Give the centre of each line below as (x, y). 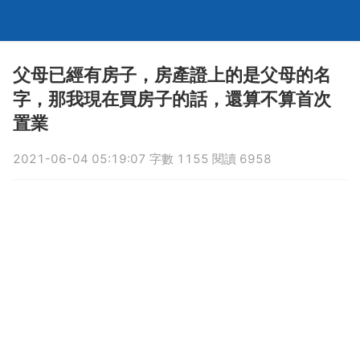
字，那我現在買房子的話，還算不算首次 (172, 99)
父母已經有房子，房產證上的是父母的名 (172, 75)
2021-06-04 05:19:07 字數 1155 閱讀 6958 (142, 159)
